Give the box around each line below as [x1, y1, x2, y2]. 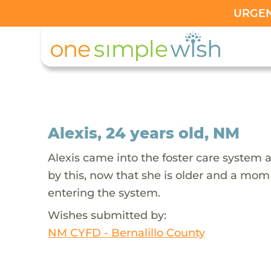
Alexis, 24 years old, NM [48, 123, 240, 142]
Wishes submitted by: [48, 207, 167, 222]
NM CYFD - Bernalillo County [48, 225, 206, 240]
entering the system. [48, 185, 161, 200]
